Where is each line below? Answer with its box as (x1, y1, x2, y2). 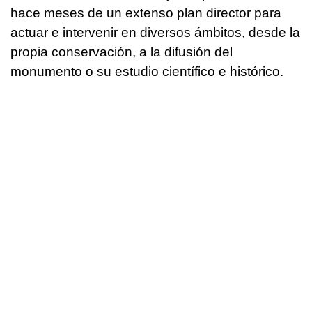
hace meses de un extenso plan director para (10, 6, 281, 21)
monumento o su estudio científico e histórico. (10, 64, 283, 79)
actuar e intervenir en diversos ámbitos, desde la (10, 25, 300, 40)
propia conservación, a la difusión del (10, 45, 233, 60)
